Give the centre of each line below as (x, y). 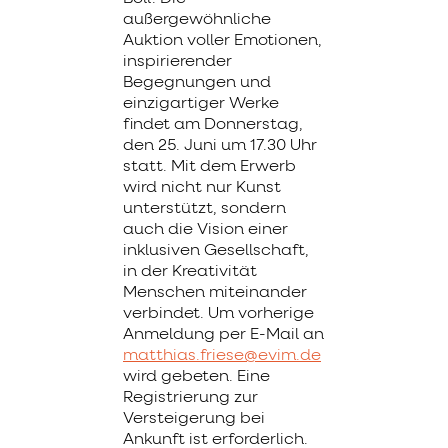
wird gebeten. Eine (196, 376)
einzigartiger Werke (201, 103)
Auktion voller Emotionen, (222, 40)
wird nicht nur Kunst (202, 187)
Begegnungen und (197, 82)
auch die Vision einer (205, 229)
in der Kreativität (190, 271)
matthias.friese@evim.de (222, 355)
